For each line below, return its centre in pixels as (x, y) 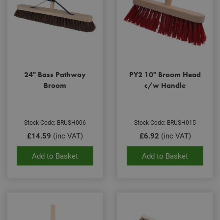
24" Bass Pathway (55, 75)
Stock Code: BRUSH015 (165, 122)
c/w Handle (165, 85)
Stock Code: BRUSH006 (55, 122)
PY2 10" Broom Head (165, 75)
